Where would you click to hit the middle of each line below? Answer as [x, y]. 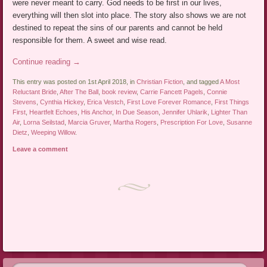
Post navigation [50, 241]
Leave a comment [41, 149]
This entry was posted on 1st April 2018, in [75, 82]
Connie [217, 92]
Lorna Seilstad [44, 122]
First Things [232, 102]
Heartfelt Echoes [54, 112]
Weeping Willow [53, 133]
